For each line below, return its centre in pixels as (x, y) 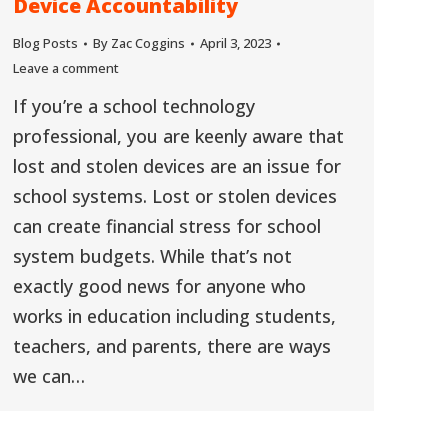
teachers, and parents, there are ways (172, 346)
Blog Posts (45, 43)
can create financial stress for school (167, 226)
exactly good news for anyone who (159, 286)
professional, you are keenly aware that (178, 136)
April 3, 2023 (235, 43)
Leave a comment (66, 68)
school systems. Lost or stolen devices (175, 196)
